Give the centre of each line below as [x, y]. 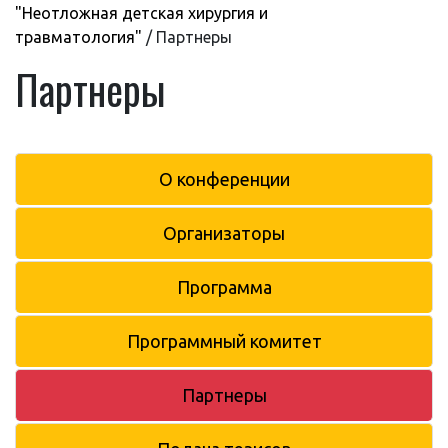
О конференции [224, 178]
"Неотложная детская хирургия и [141, 12]
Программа [224, 286]
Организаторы [224, 232]
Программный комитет [224, 340]
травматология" [78, 36]
